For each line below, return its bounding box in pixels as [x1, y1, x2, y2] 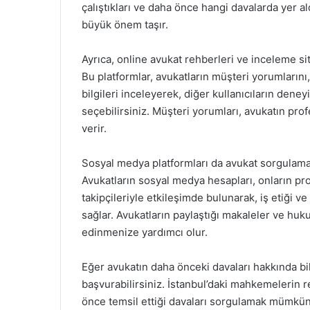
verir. [82, 122, 107, 135]
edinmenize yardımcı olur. [82, 226, 208, 239]
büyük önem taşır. [82, 18, 168, 31]
